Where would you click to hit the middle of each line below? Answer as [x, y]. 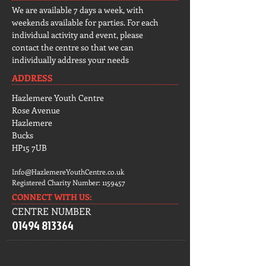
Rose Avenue [36, 110]
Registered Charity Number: [57, 182]
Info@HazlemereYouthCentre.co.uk [68, 172]
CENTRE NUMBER [51, 211]
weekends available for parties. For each [85, 22]
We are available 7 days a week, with [78, 10]
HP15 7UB [29, 148]
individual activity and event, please [77, 35]
